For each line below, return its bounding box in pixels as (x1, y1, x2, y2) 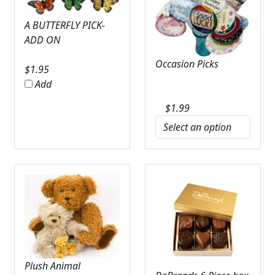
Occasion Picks (155, 57, 219, 71)
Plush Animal (24, 259, 80, 273)
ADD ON (24, 33, 60, 47)
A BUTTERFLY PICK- (24, 18, 105, 33)
